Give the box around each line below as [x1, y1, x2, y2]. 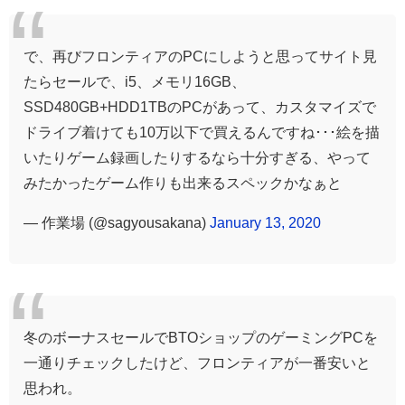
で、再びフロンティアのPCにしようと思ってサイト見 [24, 48, 377, 63]
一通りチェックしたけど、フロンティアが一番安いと [24, 355, 371, 371]
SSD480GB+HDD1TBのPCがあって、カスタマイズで [24, 99, 376, 114]
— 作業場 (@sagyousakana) [24, 214, 210, 230]
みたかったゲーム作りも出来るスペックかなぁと [24, 174, 342, 190]
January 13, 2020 [210, 214, 321, 230]
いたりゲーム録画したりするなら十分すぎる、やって [24, 149, 371, 165]
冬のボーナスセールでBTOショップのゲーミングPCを [24, 330, 378, 345]
